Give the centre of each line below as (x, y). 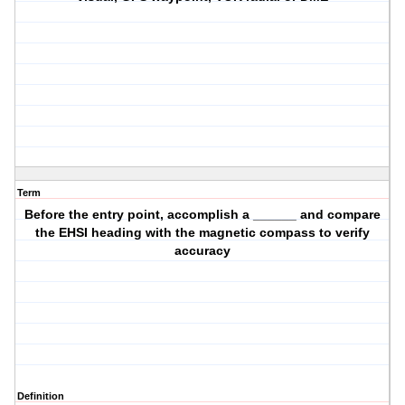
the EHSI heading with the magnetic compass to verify (203, 233)
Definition (41, 396)
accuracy (203, 251)
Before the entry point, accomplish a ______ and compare (203, 215)
